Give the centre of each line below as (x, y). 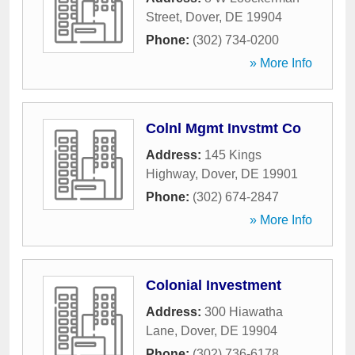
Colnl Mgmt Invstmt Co (223, 128)
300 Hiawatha (244, 312)
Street (162, 17)
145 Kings (233, 155)
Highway (170, 174)
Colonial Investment (214, 285)
